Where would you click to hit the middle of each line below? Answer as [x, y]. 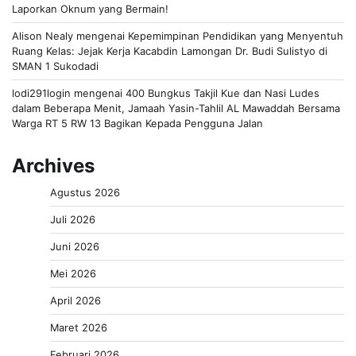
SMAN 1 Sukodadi [55, 66]
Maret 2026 [79, 327]
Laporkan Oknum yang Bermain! [90, 8]
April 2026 [75, 300]
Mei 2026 [73, 273]
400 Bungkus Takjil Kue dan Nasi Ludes [222, 93]
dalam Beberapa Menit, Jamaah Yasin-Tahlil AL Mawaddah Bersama [176, 108]
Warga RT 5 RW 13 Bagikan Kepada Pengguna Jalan [137, 123]
